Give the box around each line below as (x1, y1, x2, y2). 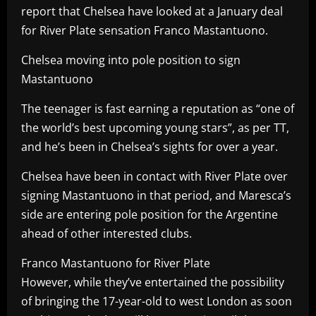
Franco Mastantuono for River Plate (21, 255, 210, 271)
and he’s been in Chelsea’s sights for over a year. (21, 138, 278, 154)
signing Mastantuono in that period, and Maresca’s (21, 187, 291, 203)
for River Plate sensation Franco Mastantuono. (21, 22, 268, 38)
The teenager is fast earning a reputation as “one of (21, 100, 294, 116)
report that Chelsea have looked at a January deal (21, 3, 283, 19)
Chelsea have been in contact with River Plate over (21, 168, 288, 184)
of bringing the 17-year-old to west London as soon (21, 293, 292, 309)
